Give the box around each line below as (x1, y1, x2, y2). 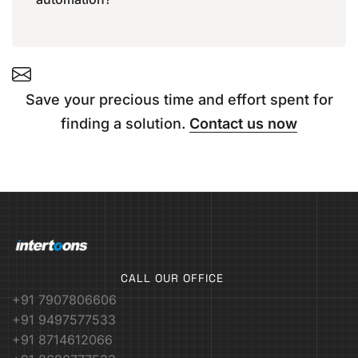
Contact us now (189, 114, 297, 132)
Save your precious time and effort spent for (25, 90, 333, 108)
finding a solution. (61, 114, 189, 132)
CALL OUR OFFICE (121, 270, 225, 285)
